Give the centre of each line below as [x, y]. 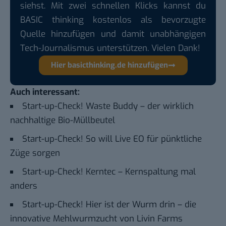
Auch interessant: [45, 92]
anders [24, 186]
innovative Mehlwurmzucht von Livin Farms [96, 219]
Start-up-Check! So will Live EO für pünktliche [112, 139]
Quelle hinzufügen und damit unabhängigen [113, 34]
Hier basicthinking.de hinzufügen [109, 65]
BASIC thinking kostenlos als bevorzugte [113, 20]
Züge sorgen [35, 153]
